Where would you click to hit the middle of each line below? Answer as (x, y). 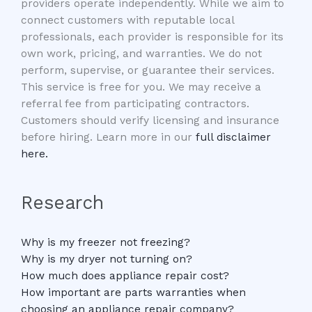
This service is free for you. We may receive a (141, 87)
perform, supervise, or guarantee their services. (148, 71)
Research (62, 202)
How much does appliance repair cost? (125, 275)
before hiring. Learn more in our (108, 138)
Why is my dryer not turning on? (107, 259)
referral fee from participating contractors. (135, 104)
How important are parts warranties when (133, 292)
